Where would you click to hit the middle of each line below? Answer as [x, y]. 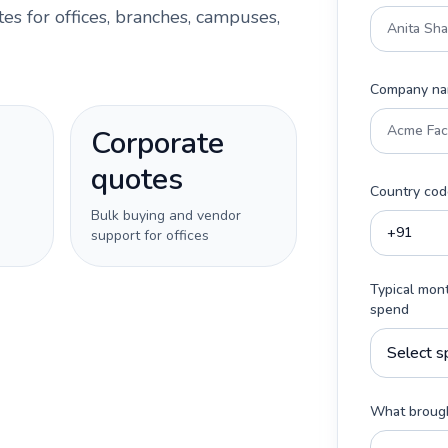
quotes [137, 179]
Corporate [157, 143]
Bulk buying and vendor [166, 215]
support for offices [150, 235]
